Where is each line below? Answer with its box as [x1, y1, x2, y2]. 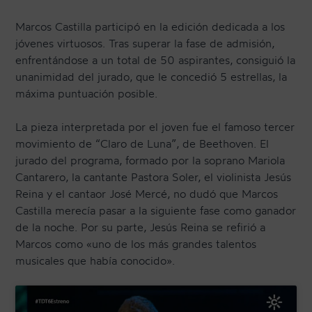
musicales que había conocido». [15, 253, 175, 268]
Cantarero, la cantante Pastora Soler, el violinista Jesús [15, 170, 292, 185]
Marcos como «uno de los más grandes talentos [15, 237, 257, 251]
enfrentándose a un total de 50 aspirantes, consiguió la [15, 53, 296, 68]
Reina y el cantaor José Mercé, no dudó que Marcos [15, 187, 279, 201]
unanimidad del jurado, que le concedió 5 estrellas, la [15, 70, 288, 84]
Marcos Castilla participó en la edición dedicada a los [15, 19, 286, 34]
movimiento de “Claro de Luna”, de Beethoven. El [15, 136, 270, 151]
